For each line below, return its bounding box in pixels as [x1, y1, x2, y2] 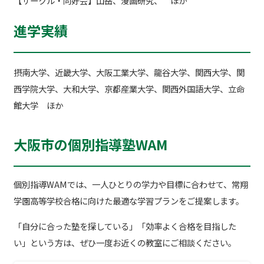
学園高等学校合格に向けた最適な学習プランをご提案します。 [13, 194, 244, 207]
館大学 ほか [13, 98, 63, 111]
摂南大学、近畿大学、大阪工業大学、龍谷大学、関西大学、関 [13, 65, 245, 78]
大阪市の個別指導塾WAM [13, 134, 168, 154]
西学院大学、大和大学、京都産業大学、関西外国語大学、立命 [13, 82, 245, 95]
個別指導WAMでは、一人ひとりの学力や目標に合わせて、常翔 [13, 178, 248, 191]
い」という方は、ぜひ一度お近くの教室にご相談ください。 [13, 236, 236, 249]
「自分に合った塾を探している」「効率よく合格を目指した [13, 219, 236, 232]
